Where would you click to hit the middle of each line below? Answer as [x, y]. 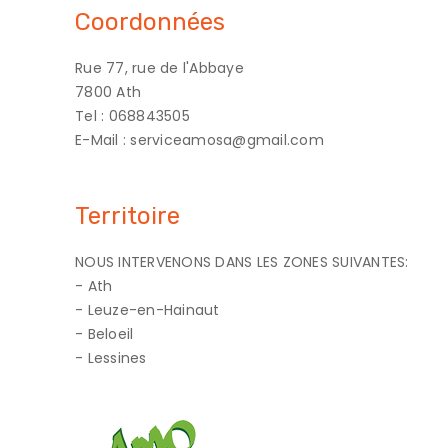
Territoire [127, 215]
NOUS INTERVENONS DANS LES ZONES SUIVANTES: [242, 261]
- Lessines [111, 357]
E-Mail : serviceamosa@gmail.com [199, 139]
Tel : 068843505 [132, 115]
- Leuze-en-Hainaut [147, 309]
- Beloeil [104, 333]
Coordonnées [150, 21]
